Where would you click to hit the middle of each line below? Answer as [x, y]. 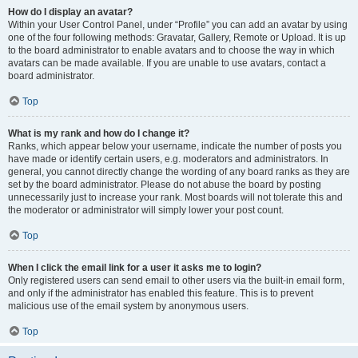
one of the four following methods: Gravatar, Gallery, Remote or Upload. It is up [177, 38]
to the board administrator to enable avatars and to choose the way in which [171, 50]
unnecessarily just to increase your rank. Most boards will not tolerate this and [175, 197]
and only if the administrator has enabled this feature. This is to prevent [161, 293]
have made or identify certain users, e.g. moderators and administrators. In [168, 159]
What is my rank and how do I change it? [99, 133]
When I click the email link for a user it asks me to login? [135, 268]
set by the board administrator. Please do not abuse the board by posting [165, 185]
